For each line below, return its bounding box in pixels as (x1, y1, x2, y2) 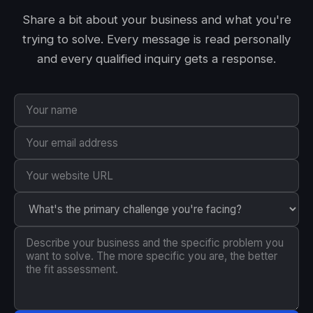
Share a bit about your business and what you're (22, 13, 291, 27)
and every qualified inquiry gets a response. (37, 52, 276, 66)
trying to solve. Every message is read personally (22, 32, 291, 46)
